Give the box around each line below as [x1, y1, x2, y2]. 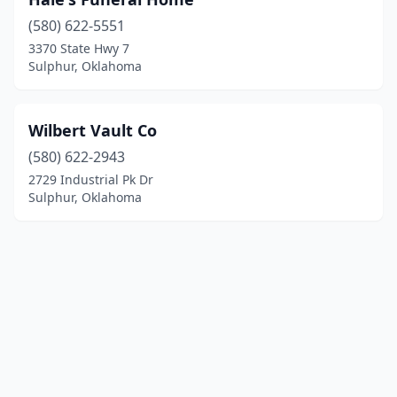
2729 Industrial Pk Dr [28, 171, 153, 188]
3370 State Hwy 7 [28, 40, 129, 57]
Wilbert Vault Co [28, 120, 157, 141]
